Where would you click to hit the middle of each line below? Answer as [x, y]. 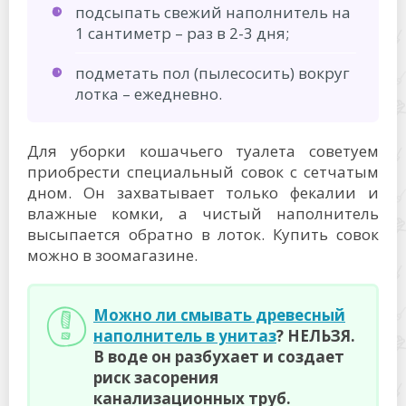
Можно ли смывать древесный [219, 315]
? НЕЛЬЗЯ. [316, 336]
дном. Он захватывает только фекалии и [203, 193]
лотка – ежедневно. [149, 94]
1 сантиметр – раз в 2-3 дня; [182, 33]
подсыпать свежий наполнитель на [213, 12]
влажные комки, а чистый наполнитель [203, 213]
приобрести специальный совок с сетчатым [203, 172]
